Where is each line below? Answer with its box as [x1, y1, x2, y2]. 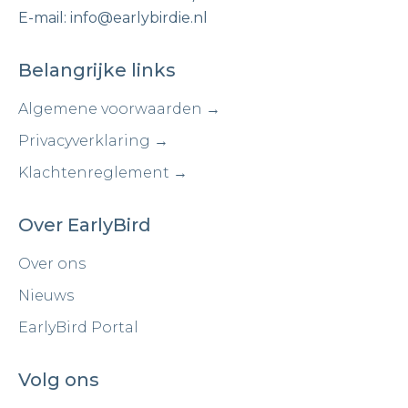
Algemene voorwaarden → [18, 100, 220, 117]
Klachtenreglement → [18, 164, 188, 181]
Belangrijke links [18, 59, 176, 81]
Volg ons [18, 369, 99, 391]
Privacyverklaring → [18, 132, 168, 149]
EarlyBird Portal [18, 319, 138, 336]
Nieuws [18, 287, 74, 304]
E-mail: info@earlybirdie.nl [18, 9, 208, 26]
